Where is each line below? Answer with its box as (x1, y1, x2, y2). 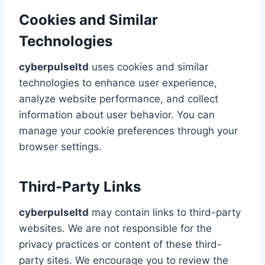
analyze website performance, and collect (19, 93, 218, 105)
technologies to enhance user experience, (19, 77, 217, 89)
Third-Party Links (19, 178, 141, 195)
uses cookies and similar (89, 61, 208, 73)
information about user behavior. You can (19, 109, 215, 121)
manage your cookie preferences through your (19, 125, 238, 137)
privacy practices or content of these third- (19, 238, 222, 250)
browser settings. (19, 141, 102, 153)
